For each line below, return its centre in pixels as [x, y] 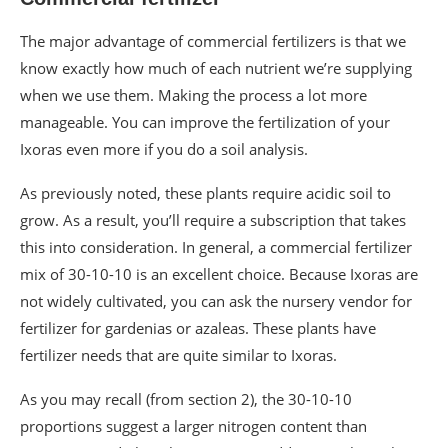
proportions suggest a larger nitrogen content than [193, 425]
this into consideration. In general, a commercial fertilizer [216, 246]
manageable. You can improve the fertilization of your [205, 121]
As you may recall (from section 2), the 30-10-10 [186, 398]
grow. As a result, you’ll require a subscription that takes [213, 219]
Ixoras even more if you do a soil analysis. [164, 148]
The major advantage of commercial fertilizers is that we [213, 40]
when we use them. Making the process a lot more [193, 94]
